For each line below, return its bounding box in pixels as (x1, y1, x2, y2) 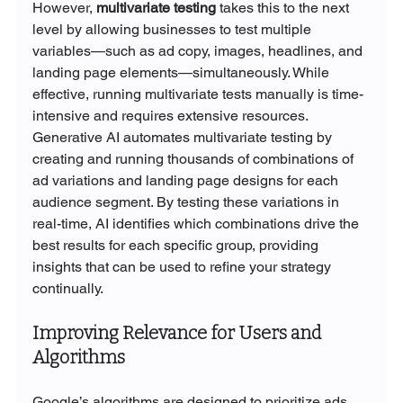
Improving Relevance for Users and (31, 322, 325, 345)
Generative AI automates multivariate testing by (31, 129, 336, 147)
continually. (31, 280, 103, 298)
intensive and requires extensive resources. (31, 107, 309, 125)
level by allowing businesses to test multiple (31, 21, 315, 39)
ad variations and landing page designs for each (31, 172, 342, 190)
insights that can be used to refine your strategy (31, 258, 335, 276)
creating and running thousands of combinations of (31, 150, 357, 168)
